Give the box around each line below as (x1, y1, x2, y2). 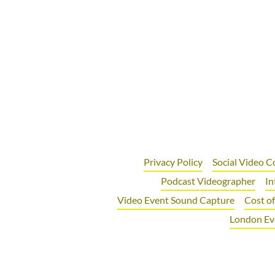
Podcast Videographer (161, 175, 255, 187)
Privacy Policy (143, 156, 203, 168)
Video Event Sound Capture (117, 194, 234, 206)
